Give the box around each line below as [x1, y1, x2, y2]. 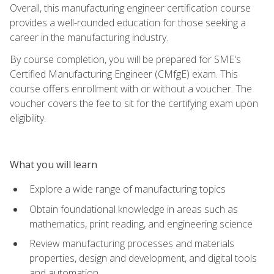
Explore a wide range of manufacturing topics [29, 182, 226, 196]
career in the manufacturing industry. [10, 30, 168, 44]
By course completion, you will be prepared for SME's [10, 52, 241, 66]
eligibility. [10, 111, 46, 125]
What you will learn [10, 157, 97, 171]
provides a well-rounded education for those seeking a [10, 15, 246, 29]
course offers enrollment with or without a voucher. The [10, 81, 252, 95]
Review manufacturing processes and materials [29, 237, 234, 251]
